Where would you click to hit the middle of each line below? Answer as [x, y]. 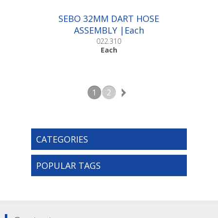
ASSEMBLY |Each [109, 30]
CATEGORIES [62, 139]
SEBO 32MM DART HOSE [109, 18]
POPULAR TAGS [68, 165]
